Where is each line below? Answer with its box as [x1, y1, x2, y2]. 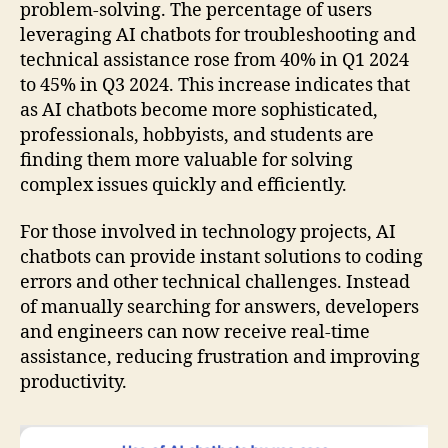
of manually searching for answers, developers [20, 296, 419, 320]
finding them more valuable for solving [20, 148, 353, 172]
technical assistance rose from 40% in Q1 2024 [20, 48, 409, 72]
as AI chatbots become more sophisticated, [20, 98, 378, 122]
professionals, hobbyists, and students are [20, 123, 374, 147]
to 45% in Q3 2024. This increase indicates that [20, 73, 410, 97]
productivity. [20, 371, 127, 395]
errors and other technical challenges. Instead [20, 271, 410, 295]
